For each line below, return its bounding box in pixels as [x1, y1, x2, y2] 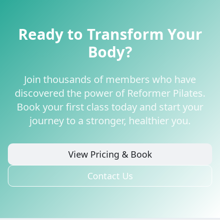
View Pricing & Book [68, 148, 152, 160]
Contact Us [87, 170, 133, 182]
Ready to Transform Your [18, 24, 202, 44]
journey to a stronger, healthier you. [29, 114, 191, 127]
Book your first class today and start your [17, 100, 203, 113]
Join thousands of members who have [24, 73, 196, 86]
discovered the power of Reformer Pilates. [15, 86, 205, 100]
